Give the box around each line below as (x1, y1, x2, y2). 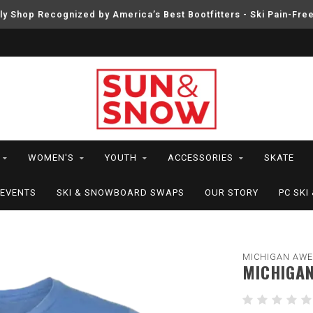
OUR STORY (205, 187, 259, 198)
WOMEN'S (27, 152, 74, 163)
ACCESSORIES (167, 152, 233, 163)
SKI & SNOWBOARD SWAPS (57, 187, 184, 198)
